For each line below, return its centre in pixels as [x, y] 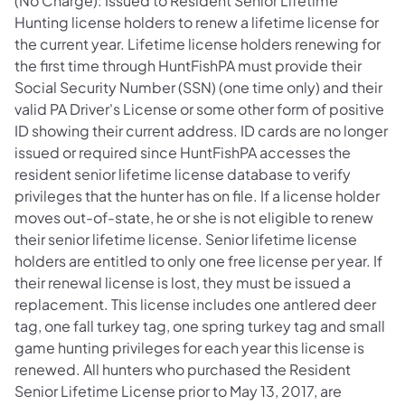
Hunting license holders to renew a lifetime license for [197, 23]
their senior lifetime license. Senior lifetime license [186, 240]
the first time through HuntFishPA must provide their [188, 66]
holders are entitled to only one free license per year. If [198, 261]
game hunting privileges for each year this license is [189, 348]
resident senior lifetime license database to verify [183, 174]
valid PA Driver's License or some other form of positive [199, 109]
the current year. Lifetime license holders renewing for [198, 44]
